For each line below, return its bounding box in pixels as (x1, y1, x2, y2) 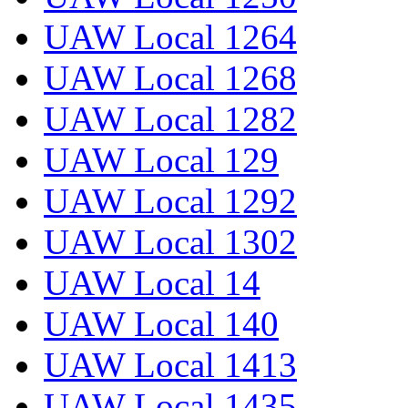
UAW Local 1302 (44, 222, 297, 262)
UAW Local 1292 (44, 181, 297, 221)
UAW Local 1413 (44, 345, 297, 385)
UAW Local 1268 (44, 58, 297, 98)
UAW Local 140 (44, 304, 279, 344)
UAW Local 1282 (44, 99, 297, 139)
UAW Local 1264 (44, 17, 297, 57)
